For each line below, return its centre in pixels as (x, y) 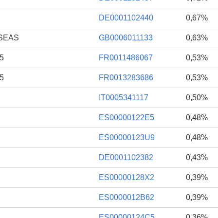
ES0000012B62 (127, 197)
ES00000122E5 (127, 117)
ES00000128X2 (127, 177)
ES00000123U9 (127, 137)
